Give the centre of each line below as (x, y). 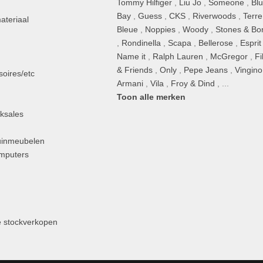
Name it (131, 56)
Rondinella (141, 43)
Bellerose (216, 43)
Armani (130, 83)
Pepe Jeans (206, 70)
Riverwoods (215, 16)
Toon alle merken (151, 97)
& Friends (135, 70)
